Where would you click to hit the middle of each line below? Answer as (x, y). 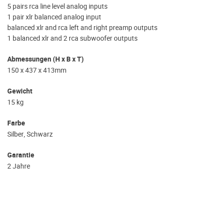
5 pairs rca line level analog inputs (57, 7)
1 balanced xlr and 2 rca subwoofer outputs (72, 39)
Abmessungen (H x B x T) (46, 60)
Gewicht (20, 92)
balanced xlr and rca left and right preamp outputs (82, 28)
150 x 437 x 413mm (37, 70)
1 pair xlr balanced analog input (54, 17)
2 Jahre (19, 166)
